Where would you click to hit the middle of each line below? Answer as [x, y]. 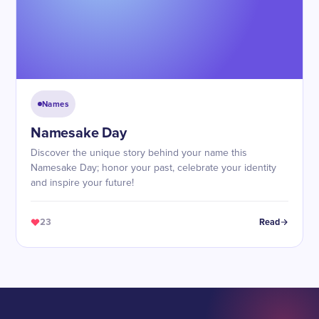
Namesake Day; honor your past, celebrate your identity [153, 168]
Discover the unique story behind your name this [139, 153]
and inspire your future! [82, 183]
